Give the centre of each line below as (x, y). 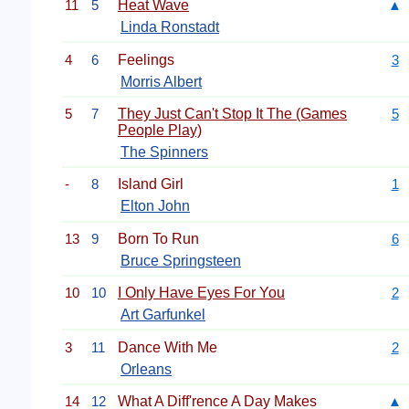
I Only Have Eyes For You (201, 293)
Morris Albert (161, 81)
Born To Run (158, 238)
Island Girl (151, 184)
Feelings (146, 59)
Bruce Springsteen (181, 260)
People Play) (160, 130)
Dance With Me (168, 347)
